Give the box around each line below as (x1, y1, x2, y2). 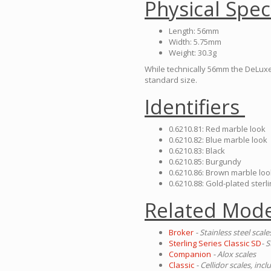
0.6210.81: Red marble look (169, 123, 266, 135)
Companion (169, 249, 211, 260)
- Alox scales (213, 249, 256, 260)
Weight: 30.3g (169, 47, 217, 59)
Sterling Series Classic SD (169, 238, 261, 249)
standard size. (145, 74, 197, 86)
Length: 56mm (169, 25, 219, 37)
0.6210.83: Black (169, 145, 225, 157)
